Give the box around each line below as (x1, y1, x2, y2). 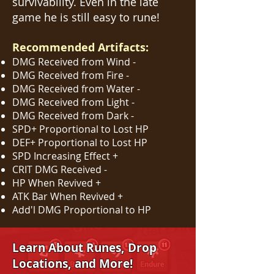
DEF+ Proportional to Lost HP (12, 136, 147, 149)
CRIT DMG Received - (12, 163, 107, 176)
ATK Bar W (12, 190, 59, 203)
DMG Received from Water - (12, 82, 140, 95)
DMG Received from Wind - (12, 55, 136, 68)
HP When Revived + (12, 176, 101, 190)
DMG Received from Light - (12, 95, 135, 109)
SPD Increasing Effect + (12, 149, 118, 163)
